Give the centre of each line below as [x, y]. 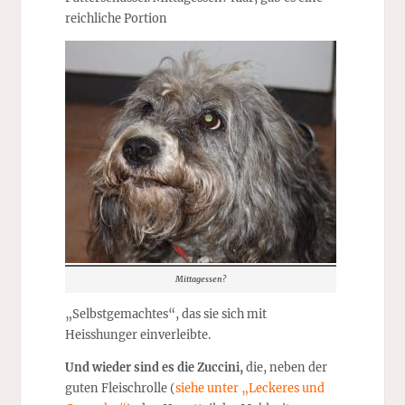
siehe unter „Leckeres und [250, 388]
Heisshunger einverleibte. [137, 335]
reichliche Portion [116, 19]
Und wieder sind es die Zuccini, [154, 367]
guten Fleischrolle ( [120, 388]
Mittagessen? [200, 279]
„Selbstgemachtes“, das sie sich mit [165, 314]
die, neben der [285, 367]
